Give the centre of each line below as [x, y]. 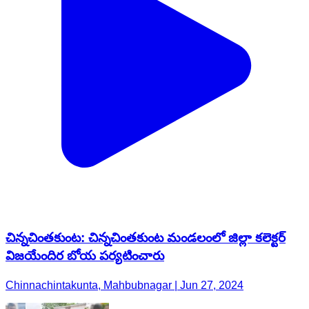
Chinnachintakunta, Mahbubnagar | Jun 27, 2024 [124, 205]
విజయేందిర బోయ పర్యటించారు [85, 176]
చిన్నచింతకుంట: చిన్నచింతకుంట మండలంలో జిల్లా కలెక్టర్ [146, 158]
